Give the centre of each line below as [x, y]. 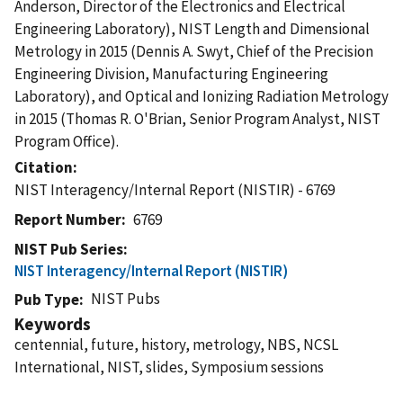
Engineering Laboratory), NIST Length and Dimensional [192, 28]
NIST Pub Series [69, 249]
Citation [44, 167]
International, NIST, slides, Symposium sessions [169, 367]
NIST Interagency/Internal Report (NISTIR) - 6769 [175, 189]
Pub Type [47, 299]
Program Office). [67, 141]
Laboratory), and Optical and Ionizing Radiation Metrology [201, 96]
